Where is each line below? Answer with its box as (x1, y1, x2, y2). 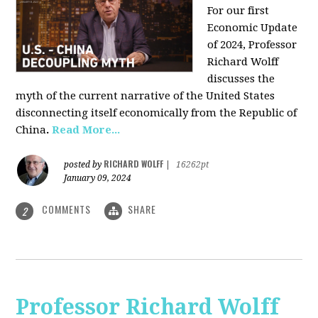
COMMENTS (39, 202, 94, 217)
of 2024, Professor (207, 38, 297, 52)
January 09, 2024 (64, 173, 132, 184)
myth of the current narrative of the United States (16, 89, 275, 103)
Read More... (52, 124, 121, 137)
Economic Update (207, 21, 298, 35)
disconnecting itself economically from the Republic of (16, 106, 297, 120)
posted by (64, 160, 104, 170)
